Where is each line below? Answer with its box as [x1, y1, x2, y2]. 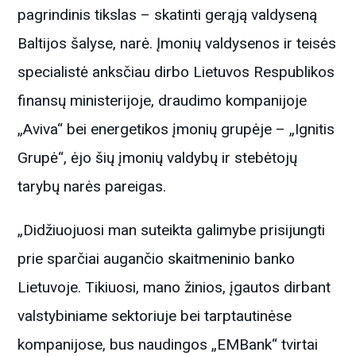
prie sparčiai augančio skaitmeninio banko [17, 249, 296, 268]
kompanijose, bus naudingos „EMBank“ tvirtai [17, 335, 319, 354]
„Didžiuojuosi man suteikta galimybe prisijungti [17, 220, 326, 239]
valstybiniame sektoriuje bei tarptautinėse [17, 306, 292, 325]
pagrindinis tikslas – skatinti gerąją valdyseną [17, 5, 318, 24]
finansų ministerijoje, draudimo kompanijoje [17, 91, 308, 110]
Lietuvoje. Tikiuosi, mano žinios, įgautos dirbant [17, 277, 331, 296]
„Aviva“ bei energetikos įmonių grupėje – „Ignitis [17, 119, 335, 138]
